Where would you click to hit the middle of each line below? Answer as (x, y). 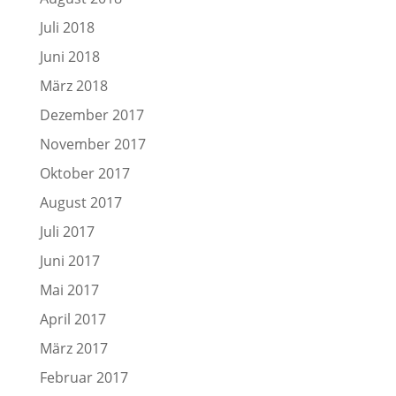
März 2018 (73, 86)
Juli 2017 (67, 232)
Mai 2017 (69, 290)
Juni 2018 (69, 57)
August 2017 (80, 202)
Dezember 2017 (91, 115)
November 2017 (92, 144)
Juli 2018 (67, 27)
